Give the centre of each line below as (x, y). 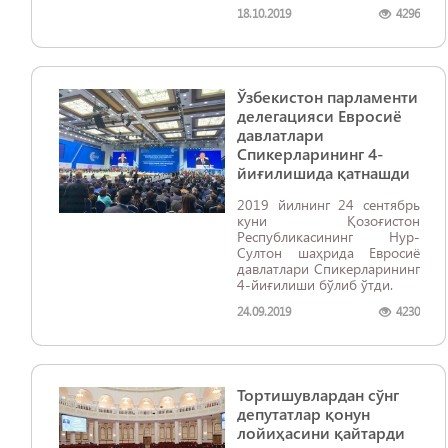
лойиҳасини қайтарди (321, 432)
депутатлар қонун (303, 413)
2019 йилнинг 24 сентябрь (328, 204)
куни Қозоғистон (328, 220)
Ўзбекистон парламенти (327, 96)
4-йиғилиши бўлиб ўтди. (315, 284)
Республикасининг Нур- (328, 236)
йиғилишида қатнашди (323, 172)
